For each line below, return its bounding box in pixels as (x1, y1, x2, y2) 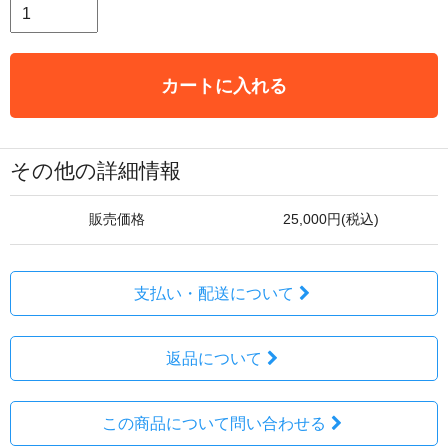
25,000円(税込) (283, 211, 379, 227)
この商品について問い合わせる (101, 414, 326, 432)
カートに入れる (161, 74, 287, 96)
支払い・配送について (133, 284, 294, 302)
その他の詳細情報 (10, 158, 181, 182)
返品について (165, 349, 262, 367)
